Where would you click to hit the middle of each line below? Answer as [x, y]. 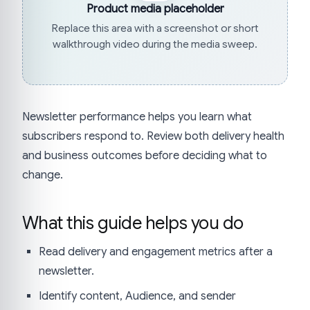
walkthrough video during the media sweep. [155, 44]
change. [43, 175]
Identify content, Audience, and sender [137, 296]
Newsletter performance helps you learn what [137, 117]
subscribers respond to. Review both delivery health [153, 136]
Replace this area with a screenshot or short [155, 28]
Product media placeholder [155, 9]
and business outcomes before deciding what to [145, 156]
